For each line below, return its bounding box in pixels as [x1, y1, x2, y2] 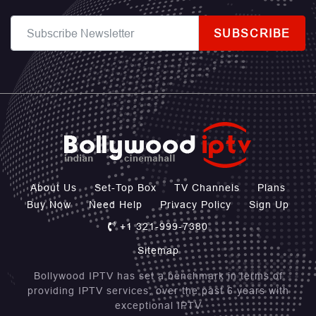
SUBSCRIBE [213, 27, 291, 40]
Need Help [89, 199, 142, 211]
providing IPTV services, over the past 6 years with [27, 285, 289, 297]
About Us [30, 182, 77, 194]
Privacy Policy [160, 199, 231, 211]
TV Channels [174, 182, 240, 194]
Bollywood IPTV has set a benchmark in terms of [33, 270, 283, 282]
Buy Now [27, 199, 71, 211]
